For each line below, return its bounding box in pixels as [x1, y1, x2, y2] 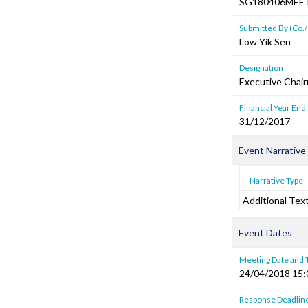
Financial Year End [239, 102, 306, 113]
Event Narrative [239, 144, 306, 156]
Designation [239, 63, 283, 73]
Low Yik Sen [239, 36, 291, 47]
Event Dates [239, 227, 292, 239]
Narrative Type [250, 175, 303, 186]
